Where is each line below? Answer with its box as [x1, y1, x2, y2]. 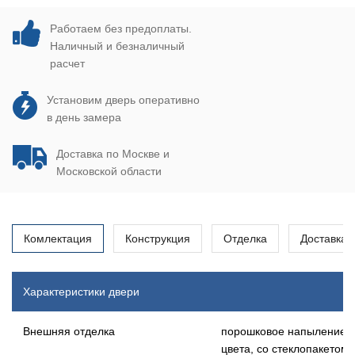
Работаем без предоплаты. [50, 22, 192, 35]
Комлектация [24, 232, 92, 245]
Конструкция [125, 232, 190, 245]
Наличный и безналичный [50, 40, 185, 52]
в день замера [47, 111, 121, 124]
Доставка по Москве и [56, 147, 170, 160]
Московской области [56, 165, 162, 177]
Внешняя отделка [23, 325, 115, 338]
